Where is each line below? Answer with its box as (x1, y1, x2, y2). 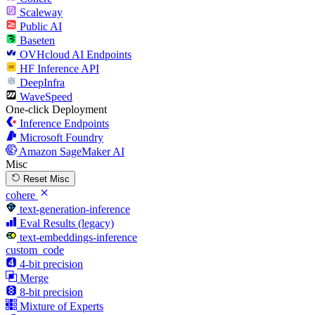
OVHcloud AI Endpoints (20, 48, 131, 60)
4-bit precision (20, 257, 83, 270)
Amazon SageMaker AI (19, 145, 124, 157)
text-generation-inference (20, 202, 130, 215)
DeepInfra (20, 76, 65, 89)
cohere (6, 188, 35, 201)
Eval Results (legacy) (20, 217, 114, 229)
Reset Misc (20, 174, 70, 185)
